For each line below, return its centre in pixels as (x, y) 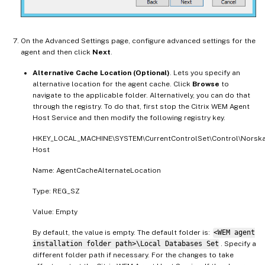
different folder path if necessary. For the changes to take (133, 255)
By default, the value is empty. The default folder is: (122, 233)
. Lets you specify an (205, 73)
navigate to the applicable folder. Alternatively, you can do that (141, 96)
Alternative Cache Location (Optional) (101, 73)
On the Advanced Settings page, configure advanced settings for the (138, 41)
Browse (206, 84)
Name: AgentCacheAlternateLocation (97, 171)
